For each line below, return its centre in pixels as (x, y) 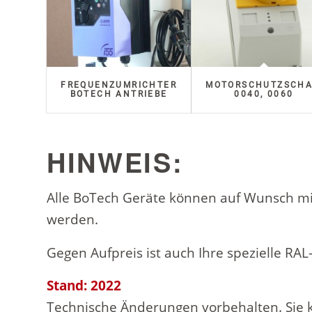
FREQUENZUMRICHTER (119, 85)
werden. (72, 220)
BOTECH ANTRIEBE (119, 94)
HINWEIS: (115, 162)
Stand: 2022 (84, 285)
